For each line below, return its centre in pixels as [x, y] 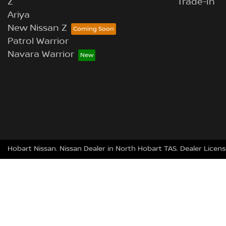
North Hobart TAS [146, 149]
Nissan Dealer [82, 149]
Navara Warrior [41, 54]
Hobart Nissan [32, 149]
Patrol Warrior [38, 41]
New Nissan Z [37, 28]
